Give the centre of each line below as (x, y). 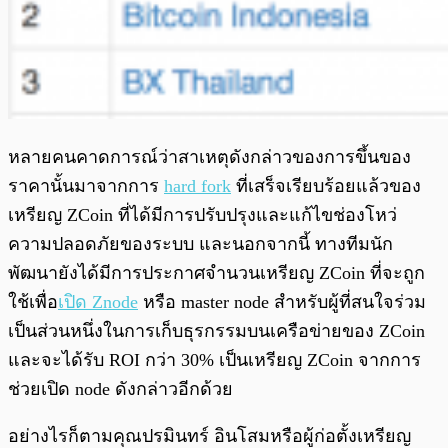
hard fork (197, 186)
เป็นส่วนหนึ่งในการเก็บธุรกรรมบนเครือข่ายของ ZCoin (216, 331)
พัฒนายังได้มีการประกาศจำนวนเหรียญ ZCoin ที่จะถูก (216, 273)
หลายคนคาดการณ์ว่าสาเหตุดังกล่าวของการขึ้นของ (209, 157)
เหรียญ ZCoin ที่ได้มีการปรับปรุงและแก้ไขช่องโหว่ (202, 215)
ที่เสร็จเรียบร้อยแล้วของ (326, 186)
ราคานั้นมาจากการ (86, 186)
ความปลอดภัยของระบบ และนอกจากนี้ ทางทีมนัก (200, 244)
